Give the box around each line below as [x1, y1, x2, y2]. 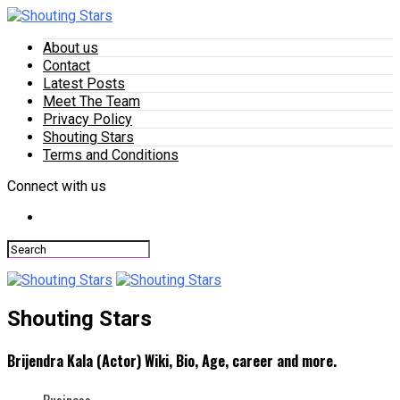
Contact [43, 57, 90, 74]
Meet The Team [43, 93, 140, 110]
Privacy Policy [43, 111, 132, 128]
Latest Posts [43, 75, 125, 92]
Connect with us [7, 178, 106, 195]
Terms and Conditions [43, 146, 179, 163]
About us [43, 39, 98, 56]
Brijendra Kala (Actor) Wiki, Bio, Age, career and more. [7, 350, 337, 372]
